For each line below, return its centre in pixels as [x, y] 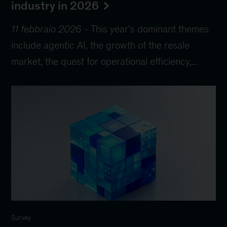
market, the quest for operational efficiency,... [105, 61]
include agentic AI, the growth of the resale [101, 45]
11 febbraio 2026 [47, 29]
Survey [21, 217]
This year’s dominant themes [150, 29]
